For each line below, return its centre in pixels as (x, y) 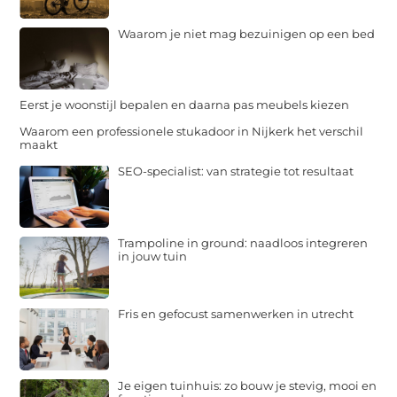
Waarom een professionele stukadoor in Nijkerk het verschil (192, 132)
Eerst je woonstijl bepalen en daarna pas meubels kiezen (185, 105)
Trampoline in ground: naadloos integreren (243, 242)
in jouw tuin (153, 256)
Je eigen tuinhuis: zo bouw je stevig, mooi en (248, 385)
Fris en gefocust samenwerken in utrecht (236, 314)
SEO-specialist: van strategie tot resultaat (236, 171)
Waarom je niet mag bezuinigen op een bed (247, 33)
